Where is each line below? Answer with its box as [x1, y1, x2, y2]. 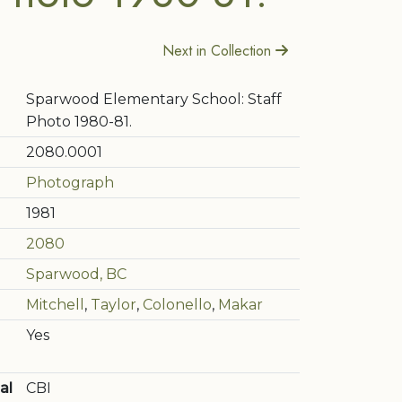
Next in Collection [162, 40, 275, 61]
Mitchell [26, 296, 84, 313]
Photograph [26, 174, 114, 191]
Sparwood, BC [26, 266, 127, 283]
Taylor [91, 296, 136, 313]
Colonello [143, 296, 212, 313]
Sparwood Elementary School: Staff [26, 91, 282, 108]
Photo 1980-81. [26, 113, 132, 130]
